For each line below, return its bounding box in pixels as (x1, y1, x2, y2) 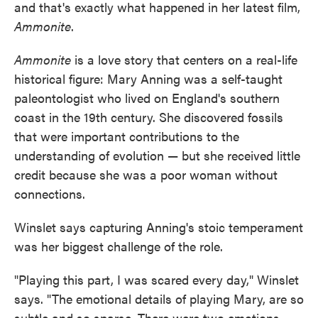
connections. (14, 185, 85, 203)
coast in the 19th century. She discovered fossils (14, 108, 283, 126)
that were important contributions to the (14, 127, 239, 146)
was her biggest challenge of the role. (14, 237, 223, 256)
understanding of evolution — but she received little (14, 146, 300, 165)
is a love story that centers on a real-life (75, 50, 297, 69)
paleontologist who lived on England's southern (14, 89, 280, 107)
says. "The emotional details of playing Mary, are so (14, 290, 304, 308)
